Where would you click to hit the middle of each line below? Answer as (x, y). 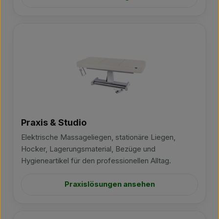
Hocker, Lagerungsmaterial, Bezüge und (88, 149)
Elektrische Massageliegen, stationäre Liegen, (98, 137)
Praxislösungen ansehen (109, 184)
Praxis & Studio (54, 122)
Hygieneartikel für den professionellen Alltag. (96, 161)
